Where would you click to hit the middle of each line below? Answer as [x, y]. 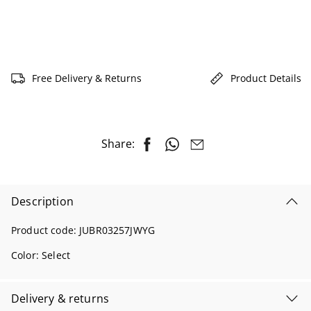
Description [42, 202]
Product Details [266, 78]
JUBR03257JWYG [117, 230]
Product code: [45, 230]
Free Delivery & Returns [87, 78]
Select [56, 255]
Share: [118, 144]
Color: [27, 255]
